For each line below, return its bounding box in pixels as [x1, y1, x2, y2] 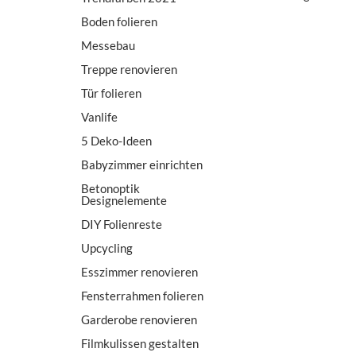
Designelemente [81, 192, 167, 207]
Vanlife [81, 109, 118, 124]
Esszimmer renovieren [81, 264, 198, 279]
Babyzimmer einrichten [81, 157, 203, 172]
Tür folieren [81, 85, 141, 100]
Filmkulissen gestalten [81, 335, 199, 350]
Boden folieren [81, 14, 157, 29]
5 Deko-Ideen [81, 133, 152, 148]
